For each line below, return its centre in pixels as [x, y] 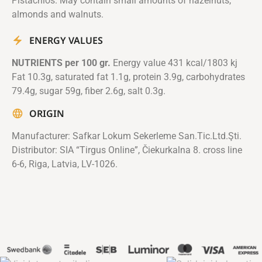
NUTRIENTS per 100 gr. [61, 63]
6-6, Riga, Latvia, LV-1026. [65, 164]
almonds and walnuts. [58, 14]
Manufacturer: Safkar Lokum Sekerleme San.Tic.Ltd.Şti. [127, 136]
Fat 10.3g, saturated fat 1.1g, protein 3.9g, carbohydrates [128, 77]
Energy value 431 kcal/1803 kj [174, 63]
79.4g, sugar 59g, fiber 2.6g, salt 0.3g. [89, 91]
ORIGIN [47, 113]
